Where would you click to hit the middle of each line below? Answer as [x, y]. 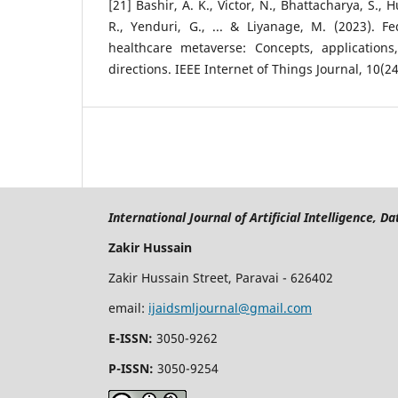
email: [128, 308]
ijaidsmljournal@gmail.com [230, 308]
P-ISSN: [133, 369]
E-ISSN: [131, 338]
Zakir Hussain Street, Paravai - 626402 [221, 278]
